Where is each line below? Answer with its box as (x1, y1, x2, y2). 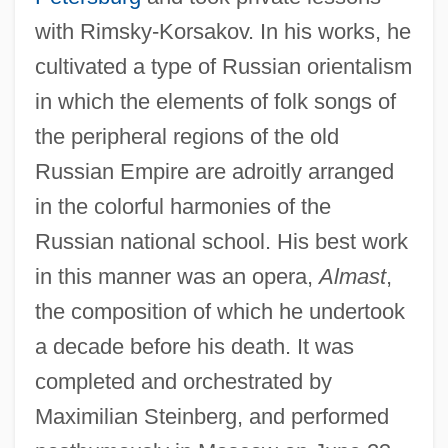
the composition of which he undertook (34, 298, 405, 324)
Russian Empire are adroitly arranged (34, 158, 394, 184)
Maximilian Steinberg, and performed (34, 403, 389, 429)
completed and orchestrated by (34, 368, 332, 394)
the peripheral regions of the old (34, 123, 339, 149)
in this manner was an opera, (34, 263, 319, 289)
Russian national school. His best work (34, 228, 408, 254)
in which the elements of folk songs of (34, 88, 396, 114)
